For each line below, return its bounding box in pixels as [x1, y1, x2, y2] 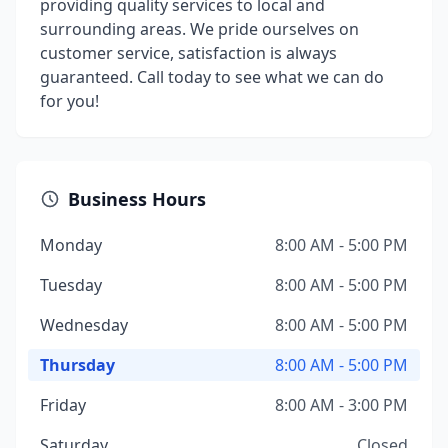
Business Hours [68, 187, 206, 211]
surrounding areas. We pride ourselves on [40, 18, 359, 40]
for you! [40, 90, 99, 112]
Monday [40, 234, 102, 256]
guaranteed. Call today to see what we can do [40, 66, 384, 88]
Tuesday [40, 274, 102, 296]
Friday [40, 394, 86, 416]
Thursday [40, 354, 115, 376]
